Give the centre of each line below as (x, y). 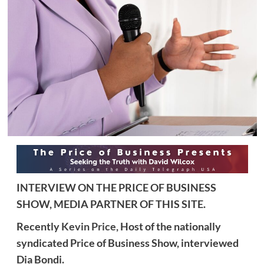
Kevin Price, (90, 227)
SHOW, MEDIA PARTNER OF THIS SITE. (111, 204)
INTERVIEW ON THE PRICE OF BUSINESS (116, 188)
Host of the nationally (169, 227)
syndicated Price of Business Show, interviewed (127, 243)
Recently (39, 227)
